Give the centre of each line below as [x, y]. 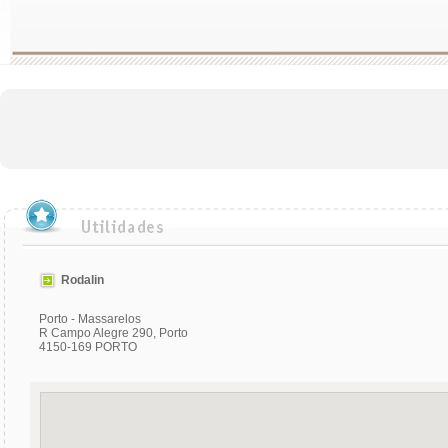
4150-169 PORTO [88, 347]
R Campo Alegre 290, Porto [113, 333]
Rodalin [82, 279]
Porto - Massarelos [90, 319]
